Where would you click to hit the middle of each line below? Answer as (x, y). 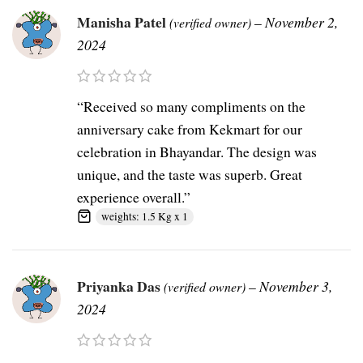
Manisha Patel (123, 22)
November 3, (296, 286)
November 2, (301, 22)
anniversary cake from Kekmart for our (190, 129)
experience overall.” (134, 197)
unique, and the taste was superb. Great (190, 175)
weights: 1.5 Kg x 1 (145, 217)
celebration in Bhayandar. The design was (197, 152)
